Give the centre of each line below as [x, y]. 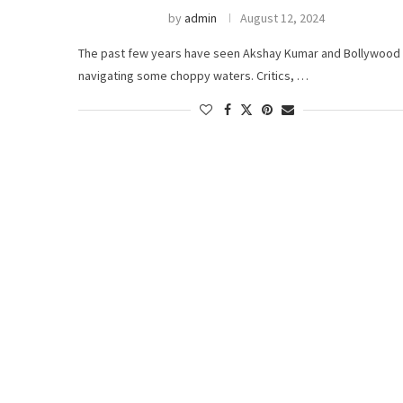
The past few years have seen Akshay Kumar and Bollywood [239, 54]
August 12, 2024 [283, 18]
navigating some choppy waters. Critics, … [193, 76]
